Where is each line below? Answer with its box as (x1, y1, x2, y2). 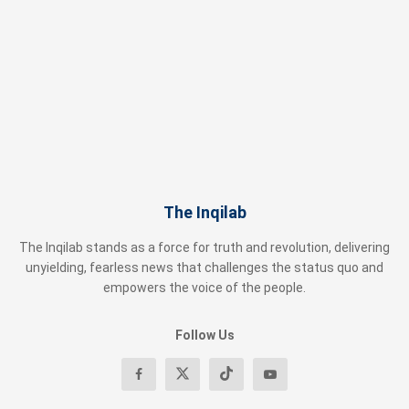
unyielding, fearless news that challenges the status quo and (26, 259, 383, 275)
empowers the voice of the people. (103, 279, 306, 295)
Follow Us (174, 327, 235, 342)
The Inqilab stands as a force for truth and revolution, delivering (19, 239, 390, 255)
